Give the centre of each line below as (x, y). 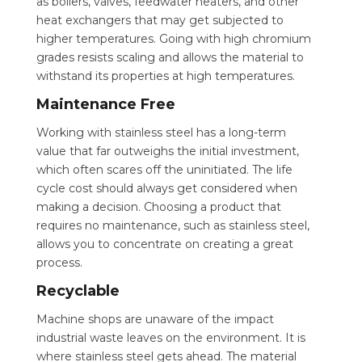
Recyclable (78, 291)
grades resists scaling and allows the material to (170, 58)
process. (59, 263)
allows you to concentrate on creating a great (164, 244)
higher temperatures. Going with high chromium (173, 39)
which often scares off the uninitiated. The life (164, 170)
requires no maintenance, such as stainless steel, (173, 226)
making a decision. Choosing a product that (158, 207)
